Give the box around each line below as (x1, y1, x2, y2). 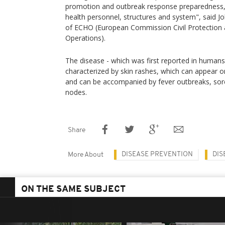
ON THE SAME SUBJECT (21, 185, 126, 194)
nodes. (65, 87, 87, 97)
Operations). (65, 33, 105, 43)
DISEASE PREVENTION (122, 151, 193, 158)
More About (68, 151, 103, 159)
